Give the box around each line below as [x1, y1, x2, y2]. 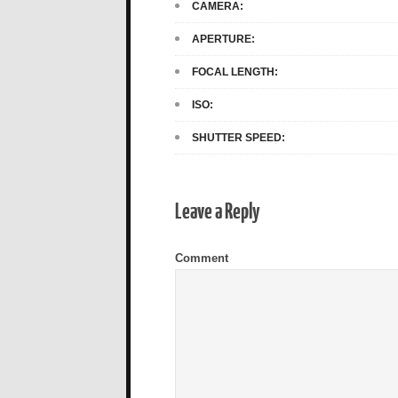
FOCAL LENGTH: [192, 65, 278, 78]
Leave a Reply [175, 196, 259, 223]
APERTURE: [192, 32, 255, 45]
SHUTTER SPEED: [192, 131, 285, 144]
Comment [175, 251, 228, 265]
